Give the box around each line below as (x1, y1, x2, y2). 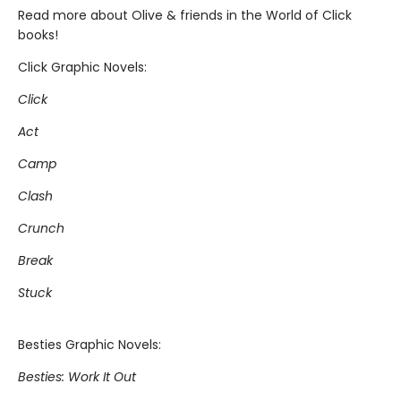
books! (18, 26, 58, 44)
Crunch (18, 219, 64, 237)
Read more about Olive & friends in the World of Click (18, 6, 352, 24)
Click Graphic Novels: (18, 58, 147, 76)
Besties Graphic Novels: (18, 336, 161, 354)
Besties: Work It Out (18, 368, 136, 386)
